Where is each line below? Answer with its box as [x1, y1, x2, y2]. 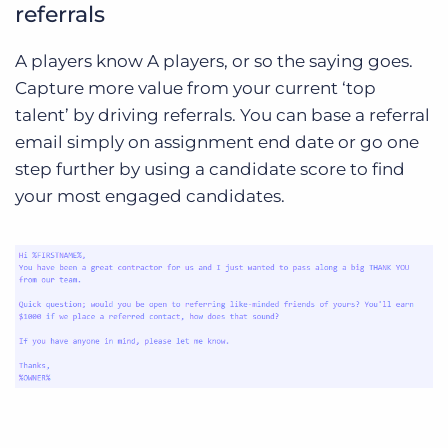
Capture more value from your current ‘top [15, 78, 376, 99]
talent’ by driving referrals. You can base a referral [15, 105, 430, 126]
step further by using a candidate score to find [15, 159, 405, 180]
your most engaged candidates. [15, 186, 285, 207]
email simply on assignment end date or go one [15, 132, 419, 153]
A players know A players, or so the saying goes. [15, 51, 413, 72]
